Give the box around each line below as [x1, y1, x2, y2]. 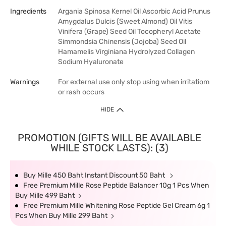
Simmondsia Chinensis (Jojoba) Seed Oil [58, 37, 186, 46]
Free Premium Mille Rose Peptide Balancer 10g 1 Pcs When [23, 181, 209, 190]
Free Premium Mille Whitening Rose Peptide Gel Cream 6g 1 [23, 201, 210, 210]
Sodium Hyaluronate [58, 58, 124, 66]
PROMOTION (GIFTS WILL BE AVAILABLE [17, 132, 201, 144]
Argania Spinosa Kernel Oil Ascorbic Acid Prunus [58, 7, 210, 16]
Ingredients [10, 7, 46, 16]
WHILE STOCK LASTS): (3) [50, 142, 168, 154]
